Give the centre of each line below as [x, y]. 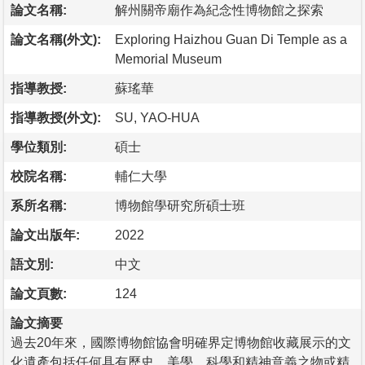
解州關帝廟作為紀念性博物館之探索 [219, 10]
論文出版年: [45, 235]
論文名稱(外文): [56, 39]
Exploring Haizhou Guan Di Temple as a [231, 39]
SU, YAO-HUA [157, 117]
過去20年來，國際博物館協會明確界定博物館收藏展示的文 [181, 342]
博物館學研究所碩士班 [180, 205]
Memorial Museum [168, 59]
